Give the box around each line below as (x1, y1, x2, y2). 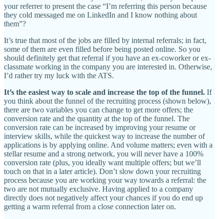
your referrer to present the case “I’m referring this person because (4, 2, 207, 11)
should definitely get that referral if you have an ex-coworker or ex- (4, 54, 211, 63)
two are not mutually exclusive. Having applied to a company (4, 185, 193, 194)
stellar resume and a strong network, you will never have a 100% (4, 150, 203, 158)
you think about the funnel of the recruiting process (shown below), (4, 97, 211, 106)
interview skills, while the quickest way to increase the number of (4, 132, 205, 141)
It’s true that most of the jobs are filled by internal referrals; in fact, (4, 36, 206, 45)
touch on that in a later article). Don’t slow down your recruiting (4, 167, 201, 176)
